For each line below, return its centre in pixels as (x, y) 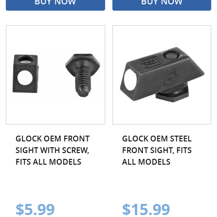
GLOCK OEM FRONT (53, 138)
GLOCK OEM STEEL (157, 138)
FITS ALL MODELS (48, 162)
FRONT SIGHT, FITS (157, 150)
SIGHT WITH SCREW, (52, 150)
